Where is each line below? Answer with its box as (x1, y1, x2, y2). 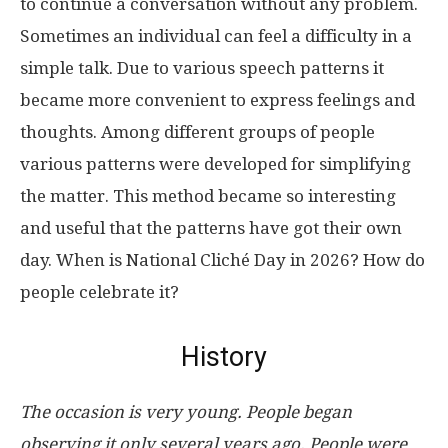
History (181, 341, 267, 373)
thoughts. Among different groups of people (20, 122, 375, 142)
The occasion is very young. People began (20, 402, 352, 422)
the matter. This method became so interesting (20, 186, 396, 206)
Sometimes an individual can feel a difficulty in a (20, 26, 412, 46)
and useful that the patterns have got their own (20, 218, 402, 238)
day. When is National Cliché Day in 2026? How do (20, 250, 425, 270)
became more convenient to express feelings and (20, 90, 415, 110)
